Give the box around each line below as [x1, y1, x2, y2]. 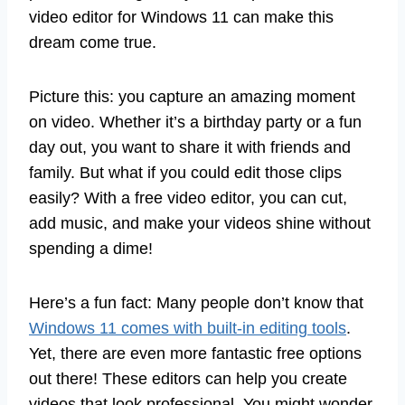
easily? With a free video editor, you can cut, [29, 189, 347, 208]
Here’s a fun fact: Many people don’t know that [29, 294, 363, 313]
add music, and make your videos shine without [29, 214, 371, 233]
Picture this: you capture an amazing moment [29, 88, 355, 107]
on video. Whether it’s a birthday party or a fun [29, 113, 362, 132]
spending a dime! [29, 240, 153, 259]
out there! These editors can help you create [29, 370, 347, 389]
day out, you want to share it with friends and [29, 138, 351, 157]
